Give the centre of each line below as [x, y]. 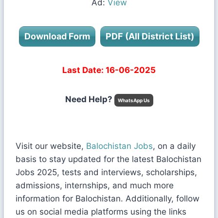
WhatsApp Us [134, 100]
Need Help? [90, 100]
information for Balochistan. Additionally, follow [108, 199]
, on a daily [174, 146]
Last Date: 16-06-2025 [109, 70]
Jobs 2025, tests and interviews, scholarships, [106, 173]
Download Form [57, 36]
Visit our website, [51, 146]
